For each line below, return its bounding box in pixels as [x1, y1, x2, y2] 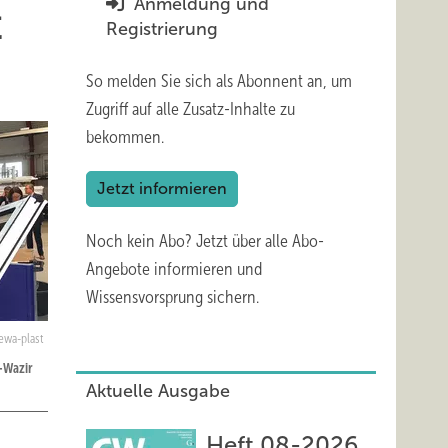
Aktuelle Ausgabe [86, 381, 230, 401]
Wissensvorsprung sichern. [86, 287, 259, 307]
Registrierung [106, 19, 218, 39]
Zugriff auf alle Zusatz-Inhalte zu [86, 99, 295, 119]
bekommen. [86, 127, 164, 147]
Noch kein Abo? [86, 231, 196, 251]
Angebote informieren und [86, 259, 262, 279]
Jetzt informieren [97, 180, 227, 197]
